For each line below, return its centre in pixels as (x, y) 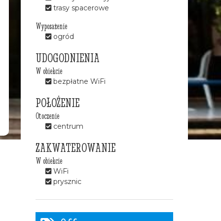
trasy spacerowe (80, 8)
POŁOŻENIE (58, 103)
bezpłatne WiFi (79, 82)
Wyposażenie (52, 26)
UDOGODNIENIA (68, 58)
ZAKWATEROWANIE (76, 148)
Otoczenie (48, 116)
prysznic (67, 182)
